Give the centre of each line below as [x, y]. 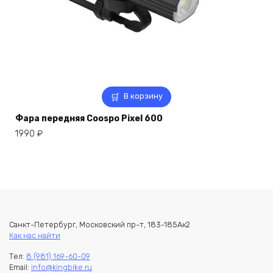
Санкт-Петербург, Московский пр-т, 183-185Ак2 [100, 225]
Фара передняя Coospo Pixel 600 [89, 119]
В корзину [144, 96]
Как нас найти [35, 236]
